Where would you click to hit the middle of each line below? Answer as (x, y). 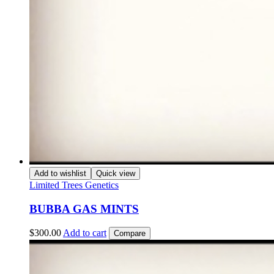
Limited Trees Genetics (74, 185)
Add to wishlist (60, 173)
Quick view (116, 173)
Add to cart (85, 233)
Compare (130, 234)
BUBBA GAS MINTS (84, 209)
